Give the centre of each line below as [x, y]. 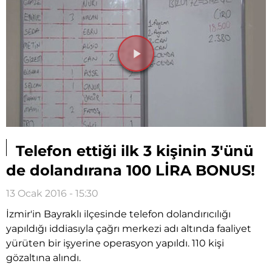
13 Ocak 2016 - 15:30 [52, 193]
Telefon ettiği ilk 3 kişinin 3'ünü [132, 151]
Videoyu [164, 65]
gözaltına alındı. [43, 257]
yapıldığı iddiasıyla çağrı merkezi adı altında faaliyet [129, 228]
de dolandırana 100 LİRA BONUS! [131, 170]
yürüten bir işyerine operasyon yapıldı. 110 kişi [115, 243]
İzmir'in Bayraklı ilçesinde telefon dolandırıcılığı [118, 214]
